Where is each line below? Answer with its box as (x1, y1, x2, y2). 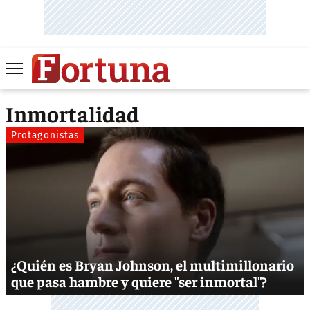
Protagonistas (11, 129, 80, 141)
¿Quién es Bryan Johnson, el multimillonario (11, 255, 294, 274)
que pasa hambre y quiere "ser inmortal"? (11, 271, 267, 291)
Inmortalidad (6, 99, 139, 127)
